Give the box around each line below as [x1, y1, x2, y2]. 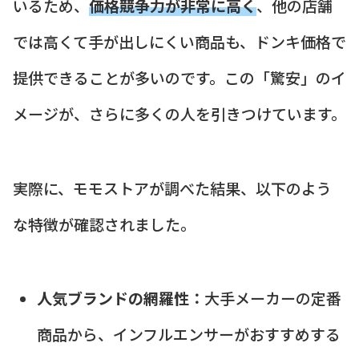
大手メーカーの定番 [204, 287, 341, 309]
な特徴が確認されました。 [13, 212, 196, 235]
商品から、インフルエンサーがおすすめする [36, 323, 341, 345]
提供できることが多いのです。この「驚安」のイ [13, 67, 346, 89]
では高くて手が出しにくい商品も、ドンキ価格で [13, 30, 346, 53]
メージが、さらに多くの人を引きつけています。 [13, 103, 346, 125]
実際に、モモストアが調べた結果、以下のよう [13, 176, 332, 199]
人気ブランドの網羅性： [36, 287, 204, 309]
